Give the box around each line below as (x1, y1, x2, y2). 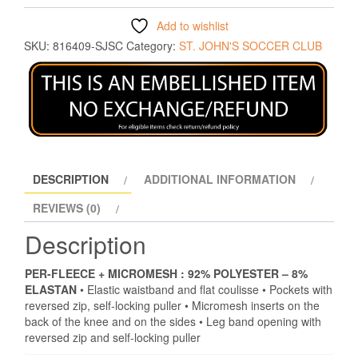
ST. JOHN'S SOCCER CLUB (179, 38, 322, 54)
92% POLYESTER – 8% (188, 265, 308, 282)
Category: (126, 38, 179, 54)
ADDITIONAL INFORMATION (144, 171, 296, 188)
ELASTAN (25, 281, 77, 298)
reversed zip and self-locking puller (25, 329, 201, 346)
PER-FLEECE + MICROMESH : (25, 265, 185, 282)
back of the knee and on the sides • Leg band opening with (25, 313, 321, 330)
